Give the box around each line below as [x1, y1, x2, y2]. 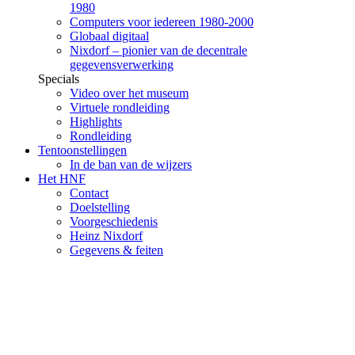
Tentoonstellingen [38, 143, 127, 158]
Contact [70, 186, 109, 200]
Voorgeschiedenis [70, 215, 158, 229]
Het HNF [38, 172, 86, 186]
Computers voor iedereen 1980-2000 [70, 15, 254, 29]
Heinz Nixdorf [70, 229, 143, 243]
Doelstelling [70, 200, 130, 215]
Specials [38, 72, 79, 86]
